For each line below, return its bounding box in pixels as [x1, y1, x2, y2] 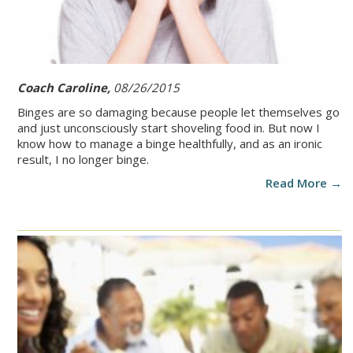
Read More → [266, 175, 342, 191]
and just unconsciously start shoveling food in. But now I [17, 120, 320, 136]
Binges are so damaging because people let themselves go [17, 104, 340, 121]
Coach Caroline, [17, 80, 113, 96]
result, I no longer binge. [17, 151, 149, 168]
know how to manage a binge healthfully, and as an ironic [17, 136, 322, 152]
